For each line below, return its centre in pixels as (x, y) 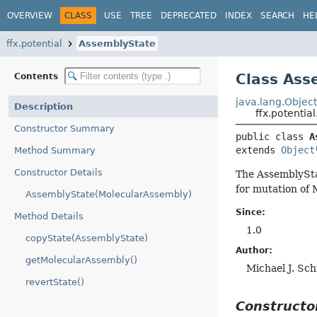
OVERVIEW (30, 15)
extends (259, 150)
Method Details (49, 216)
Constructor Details (58, 172)
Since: (251, 213)
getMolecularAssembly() (81, 260)
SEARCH (277, 15)
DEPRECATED (189, 15)
